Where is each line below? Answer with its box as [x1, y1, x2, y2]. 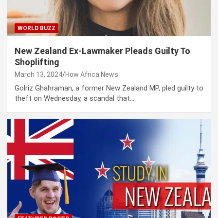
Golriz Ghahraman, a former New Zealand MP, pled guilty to [15, 84, 203, 93]
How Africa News [65, 71, 118, 79]
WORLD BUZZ [18, 25, 55, 32]
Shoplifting [15, 57, 59, 68]
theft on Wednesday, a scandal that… [15, 94, 134, 103]
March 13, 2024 [15, 71, 62, 79]
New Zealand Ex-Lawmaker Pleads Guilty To [15, 46, 190, 56]
